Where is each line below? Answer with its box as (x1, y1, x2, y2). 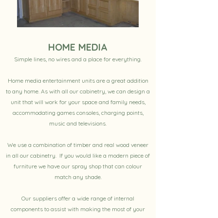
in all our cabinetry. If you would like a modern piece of (6, 152, 150, 159)
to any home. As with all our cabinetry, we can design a (6, 88, 150, 95)
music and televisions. (49, 120, 107, 127)
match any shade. (54, 173, 102, 181)
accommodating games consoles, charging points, (12, 109, 144, 116)
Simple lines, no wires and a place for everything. (14, 55, 142, 63)
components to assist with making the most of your (11, 205, 145, 213)
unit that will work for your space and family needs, (10, 98, 145, 106)
